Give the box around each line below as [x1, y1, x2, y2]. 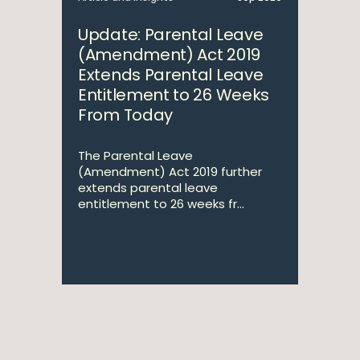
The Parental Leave [78, 147, 193, 164]
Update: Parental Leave [78, 23, 264, 46]
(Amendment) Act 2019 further [78, 163, 262, 180]
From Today [78, 104, 173, 126]
